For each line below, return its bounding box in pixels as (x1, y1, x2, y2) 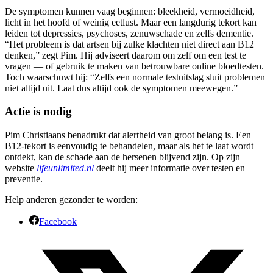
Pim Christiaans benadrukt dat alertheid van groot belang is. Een (5, 130, 251, 141)
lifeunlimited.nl (37, 163, 94, 174)
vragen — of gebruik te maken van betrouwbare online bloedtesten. (5, 60, 264, 71)
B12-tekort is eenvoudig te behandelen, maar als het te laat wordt (5, 141, 253, 152)
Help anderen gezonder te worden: (5, 194, 138, 205)
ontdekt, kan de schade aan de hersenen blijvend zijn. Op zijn (5, 152, 240, 163)
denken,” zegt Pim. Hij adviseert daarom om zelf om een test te (5, 49, 246, 60)
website (5, 163, 34, 174)
